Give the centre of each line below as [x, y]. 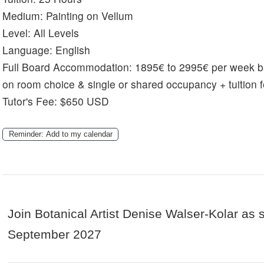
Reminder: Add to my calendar [60, 134]
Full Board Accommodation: [69, 67]
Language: [29, 50]
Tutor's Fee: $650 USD [56, 101]
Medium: [24, 16]
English [73, 50]
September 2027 [55, 235]
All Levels [57, 33]
